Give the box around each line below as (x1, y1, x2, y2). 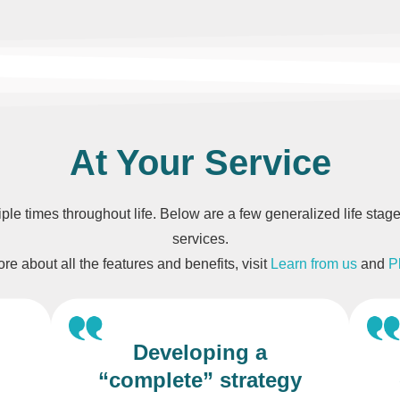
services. (171, 231, 229, 247)
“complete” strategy (97, 368, 302, 393)
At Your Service (69, 143, 331, 183)
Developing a (132, 340, 267, 365)
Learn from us (270, 256, 357, 272)
